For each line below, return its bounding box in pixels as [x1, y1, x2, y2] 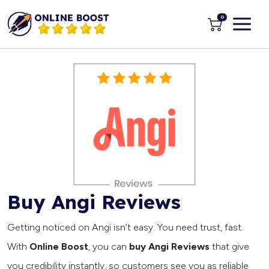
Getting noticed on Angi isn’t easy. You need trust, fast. [7, 222, 243, 233]
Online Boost [29, 241, 88, 252]
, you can [88, 241, 129, 252]
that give [210, 241, 249, 252]
